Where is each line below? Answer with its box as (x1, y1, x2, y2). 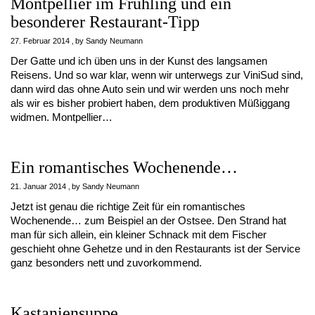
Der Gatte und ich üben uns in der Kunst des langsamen (11, 55, 267, 67)
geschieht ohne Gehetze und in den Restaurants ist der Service (11, 243, 300, 255)
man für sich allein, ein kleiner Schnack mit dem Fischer (11, 229, 266, 240)
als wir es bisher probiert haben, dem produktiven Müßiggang (11, 97, 290, 109)
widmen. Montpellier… (11, 111, 112, 123)
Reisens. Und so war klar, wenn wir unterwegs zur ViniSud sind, (11, 69, 303, 81)
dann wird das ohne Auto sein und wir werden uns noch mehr (11, 83, 289, 95)
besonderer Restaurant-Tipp (11, 13, 200, 31)
